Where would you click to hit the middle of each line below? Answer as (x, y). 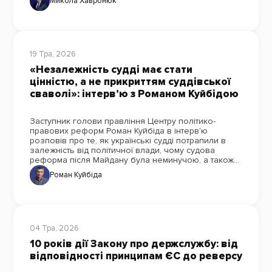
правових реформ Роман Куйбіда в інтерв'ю (102, 131)
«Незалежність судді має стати (111, 69)
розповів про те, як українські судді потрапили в (127, 140)
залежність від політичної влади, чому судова (122, 150)
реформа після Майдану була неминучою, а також (131, 160)
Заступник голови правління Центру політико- (122, 121)
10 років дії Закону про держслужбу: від (134, 243)
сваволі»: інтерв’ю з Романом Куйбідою (134, 93)
